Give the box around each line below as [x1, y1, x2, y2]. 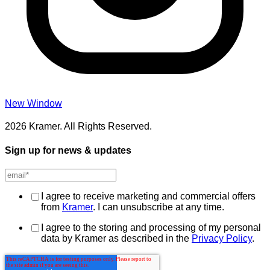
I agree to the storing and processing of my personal [41, 222, 261, 233]
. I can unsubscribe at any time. [93, 201, 224, 212]
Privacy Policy [192, 233, 252, 243]
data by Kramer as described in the [41, 233, 192, 243]
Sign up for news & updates [5, 145, 131, 155]
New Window [5, 98, 62, 109]
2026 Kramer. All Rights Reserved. [5, 121, 152, 132]
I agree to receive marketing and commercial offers [41, 190, 256, 201]
